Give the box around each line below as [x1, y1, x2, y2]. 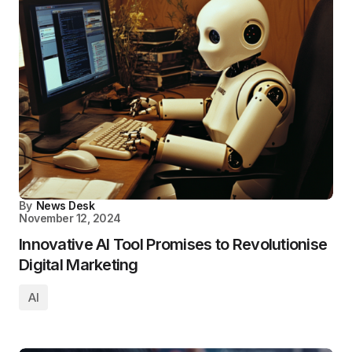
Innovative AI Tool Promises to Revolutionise [19, 235, 328, 255]
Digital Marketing [19, 255, 138, 275]
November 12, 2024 [19, 211, 121, 225]
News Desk [35, 199, 95, 213]
